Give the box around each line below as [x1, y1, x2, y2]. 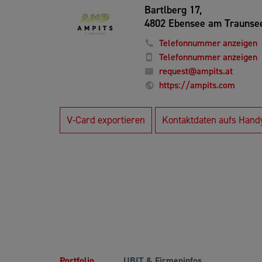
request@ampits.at [159, 65, 233, 77]
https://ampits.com [159, 79, 235, 91]
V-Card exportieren [67, 113, 145, 126]
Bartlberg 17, [144, 3, 202, 17]
